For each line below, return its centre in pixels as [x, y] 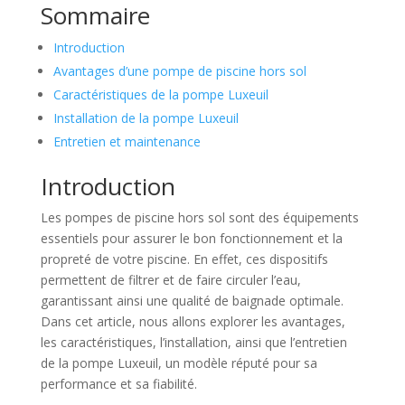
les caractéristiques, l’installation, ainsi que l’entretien [193, 342]
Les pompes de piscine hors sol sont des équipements [199, 217]
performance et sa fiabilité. [118, 383]
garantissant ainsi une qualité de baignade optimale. [192, 300]
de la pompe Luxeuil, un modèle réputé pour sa [179, 363]
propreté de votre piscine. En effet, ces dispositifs [184, 259]
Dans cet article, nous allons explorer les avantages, [193, 321]
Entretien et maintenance [127, 141]
